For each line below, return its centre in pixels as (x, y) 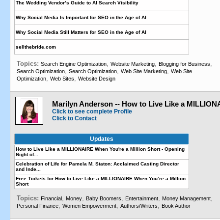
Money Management (186, 198)
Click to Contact (74, 118)
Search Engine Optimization (74, 64)
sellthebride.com (36, 47)
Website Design (97, 79)
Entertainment (142, 198)
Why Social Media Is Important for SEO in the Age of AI (81, 17)
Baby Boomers (104, 198)
